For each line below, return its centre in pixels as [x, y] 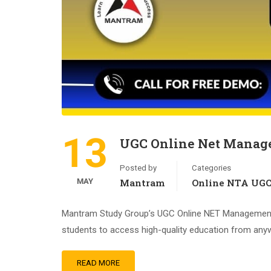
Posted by [138, 168]
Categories [211, 168]
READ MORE [98, 263]
